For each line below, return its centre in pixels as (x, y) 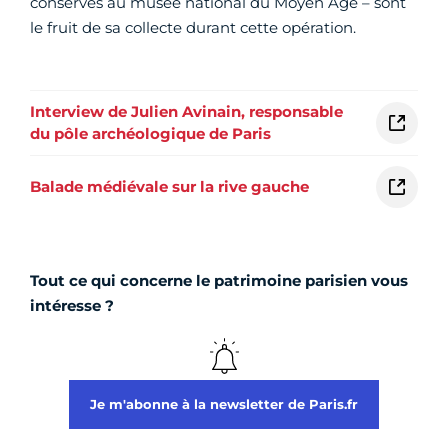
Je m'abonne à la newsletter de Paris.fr (224, 403)
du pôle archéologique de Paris (150, 133)
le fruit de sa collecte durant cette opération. (193, 27)
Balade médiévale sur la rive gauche (169, 186)
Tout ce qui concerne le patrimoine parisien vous (219, 280)
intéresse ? (72, 305)
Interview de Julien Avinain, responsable (186, 111)
